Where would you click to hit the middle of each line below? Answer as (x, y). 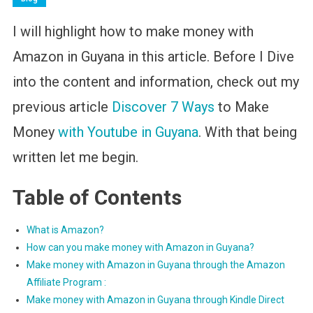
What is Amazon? (65, 230)
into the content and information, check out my (155, 82)
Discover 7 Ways (163, 107)
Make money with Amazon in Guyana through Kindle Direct (155, 300)
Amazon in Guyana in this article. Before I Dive (153, 57)
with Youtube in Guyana (126, 132)
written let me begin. (75, 158)
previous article (62, 107)
